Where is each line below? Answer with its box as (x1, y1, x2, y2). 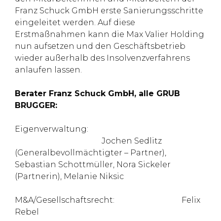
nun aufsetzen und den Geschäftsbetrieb (15, 41, 185, 51)
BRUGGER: (15, 101, 57, 110)
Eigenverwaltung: (15, 124, 88, 134)
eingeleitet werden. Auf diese (15, 18, 135, 27)
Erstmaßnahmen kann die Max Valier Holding (15, 30, 204, 39)
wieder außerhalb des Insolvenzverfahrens (15, 53, 190, 63)
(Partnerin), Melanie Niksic (15, 172, 124, 181)
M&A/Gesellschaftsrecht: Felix (15, 195, 200, 205)
